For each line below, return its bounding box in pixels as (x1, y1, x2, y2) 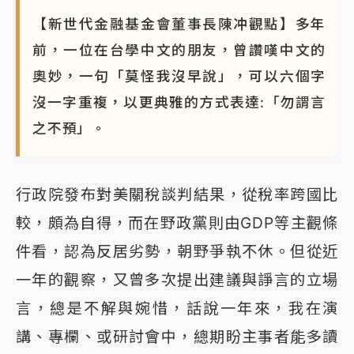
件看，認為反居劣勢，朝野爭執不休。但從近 (16, 242, 338, 262)
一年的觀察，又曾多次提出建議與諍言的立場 (16, 270, 338, 290)
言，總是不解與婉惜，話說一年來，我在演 (16, 299, 338, 318)
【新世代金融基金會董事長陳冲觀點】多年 (32, 16, 326, 33)
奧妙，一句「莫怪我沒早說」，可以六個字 (32, 68, 326, 85)
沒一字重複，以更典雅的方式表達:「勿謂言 (32, 94, 326, 111)
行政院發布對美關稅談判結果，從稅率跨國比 (16, 185, 338, 205)
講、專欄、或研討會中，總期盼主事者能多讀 (16, 327, 338, 347)
